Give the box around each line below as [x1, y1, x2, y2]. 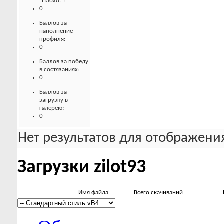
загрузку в [39, 96, 68, 103]
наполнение [39, 27, 73, 34]
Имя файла [78, 189, 108, 196]
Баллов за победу [39, 58, 88, 65]
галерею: [39, 104, 64, 111]
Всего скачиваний [134, 189, 183, 196]
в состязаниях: [39, 66, 79, 73]
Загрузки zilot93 [17, 157, 146, 177]
